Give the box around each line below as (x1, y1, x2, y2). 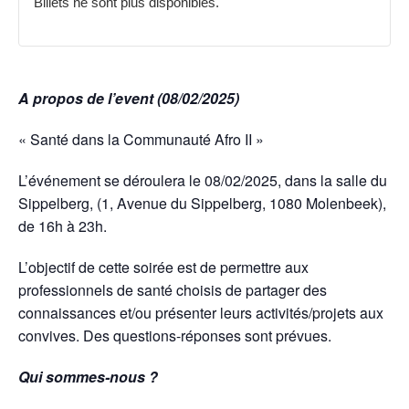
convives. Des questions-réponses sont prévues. (18, 325, 331, 347)
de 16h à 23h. (18, 215, 107, 237)
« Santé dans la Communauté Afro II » (18, 129, 264, 151)
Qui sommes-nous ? (18, 366, 158, 388)
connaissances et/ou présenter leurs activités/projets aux (18, 302, 383, 324)
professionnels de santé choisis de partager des (18, 279, 327, 301)
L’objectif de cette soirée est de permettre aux (18, 257, 309, 278)
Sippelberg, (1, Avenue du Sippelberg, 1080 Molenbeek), (18, 193, 386, 215)
